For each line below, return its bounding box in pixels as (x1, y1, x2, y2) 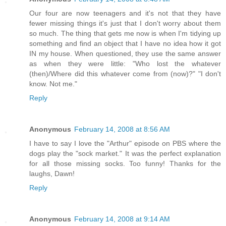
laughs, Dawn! (29, 169, 75, 178)
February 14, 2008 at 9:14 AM (74, 214, 170, 223)
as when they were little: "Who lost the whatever (29, 59, 221, 68)
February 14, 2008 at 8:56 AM (74, 125, 170, 133)
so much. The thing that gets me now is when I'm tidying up (29, 29, 221, 37)
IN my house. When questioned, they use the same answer (29, 49, 221, 58)
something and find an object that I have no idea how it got (29, 39, 221, 47)
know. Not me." (29, 79, 77, 88)
